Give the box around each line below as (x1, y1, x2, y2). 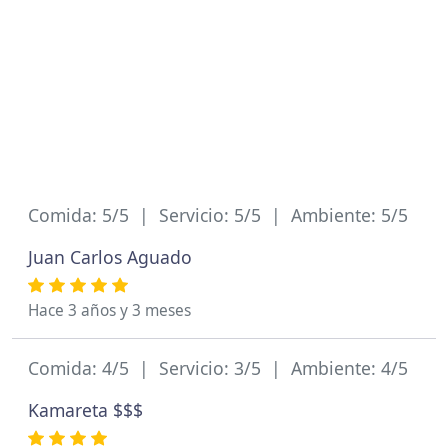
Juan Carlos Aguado (28, 245, 192, 269)
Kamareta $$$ (28, 398, 143, 422)
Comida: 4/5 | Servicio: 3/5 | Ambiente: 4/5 (28, 356, 408, 380)
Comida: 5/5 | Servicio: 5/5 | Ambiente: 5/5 (28, 203, 408, 227)
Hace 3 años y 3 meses (28, 300, 191, 321)
